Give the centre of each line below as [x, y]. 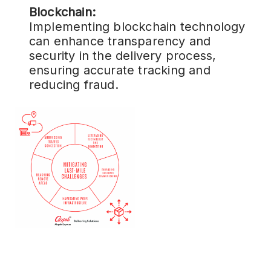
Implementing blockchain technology [137, 27]
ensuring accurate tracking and [119, 70]
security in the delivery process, [122, 56]
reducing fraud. [73, 85]
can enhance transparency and [120, 41]
